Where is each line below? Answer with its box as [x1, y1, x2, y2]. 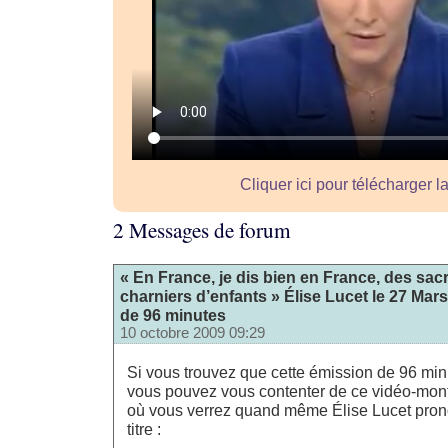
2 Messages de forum [113, 216, 291, 245]
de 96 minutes [120, 305, 226, 324]
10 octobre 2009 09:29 [120, 324, 265, 341]
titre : [127, 420, 161, 439]
